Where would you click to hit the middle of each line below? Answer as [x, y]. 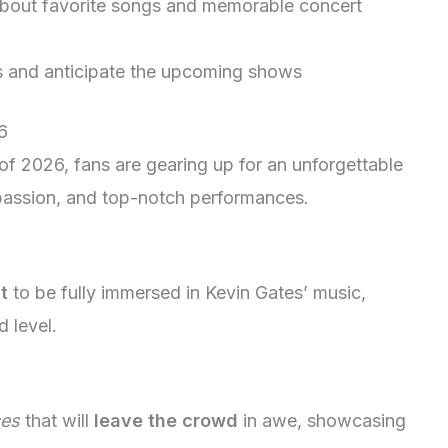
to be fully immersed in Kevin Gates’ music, [187, 292]
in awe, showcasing [322, 420]
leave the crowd [166, 420]
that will [57, 420]
